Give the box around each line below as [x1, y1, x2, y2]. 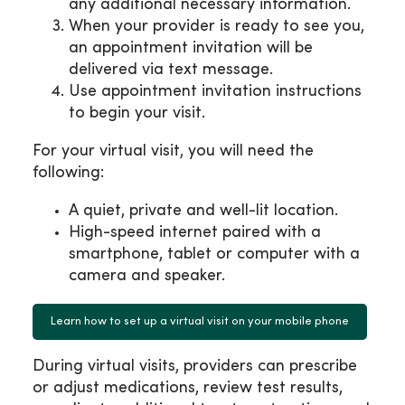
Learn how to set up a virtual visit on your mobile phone [51, 316, 349, 327]
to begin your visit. [69, 105, 205, 121]
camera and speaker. [69, 268, 225, 284]
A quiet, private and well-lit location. [69, 202, 338, 219]
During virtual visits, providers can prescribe [33, 358, 357, 374]
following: [33, 165, 104, 181]
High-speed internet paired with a [69, 224, 321, 240]
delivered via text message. [69, 61, 273, 78]
